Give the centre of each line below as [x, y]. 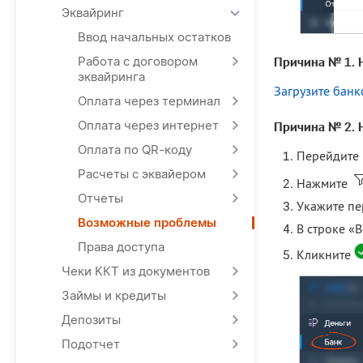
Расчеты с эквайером [142, 174]
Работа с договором [138, 61]
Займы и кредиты [114, 295]
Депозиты [91, 320]
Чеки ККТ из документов [136, 271]
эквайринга [111, 77]
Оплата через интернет [148, 125]
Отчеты [100, 198]
